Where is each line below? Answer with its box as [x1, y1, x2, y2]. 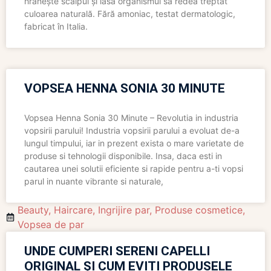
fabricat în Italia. [24, 21, 88, 32]
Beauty [18, 204, 48, 217]
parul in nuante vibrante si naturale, [24, 176, 163, 187]
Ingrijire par [98, 204, 149, 217]
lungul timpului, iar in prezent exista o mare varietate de [24, 138, 244, 149]
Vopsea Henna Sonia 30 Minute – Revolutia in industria [24, 113, 238, 123]
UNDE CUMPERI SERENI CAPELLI [24, 244, 210, 259]
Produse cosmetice [155, 204, 243, 217]
